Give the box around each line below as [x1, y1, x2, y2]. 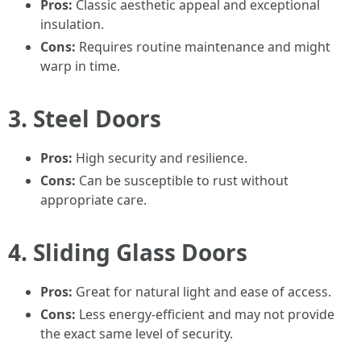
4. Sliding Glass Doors [8, 237, 247, 268]
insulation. [40, 15, 104, 33]
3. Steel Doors [8, 103, 161, 134]
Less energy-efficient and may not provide [76, 305, 334, 323]
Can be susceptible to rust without [76, 172, 288, 189]
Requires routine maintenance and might [76, 38, 330, 56]
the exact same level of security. [40, 325, 233, 342]
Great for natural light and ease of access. [73, 283, 331, 301]
